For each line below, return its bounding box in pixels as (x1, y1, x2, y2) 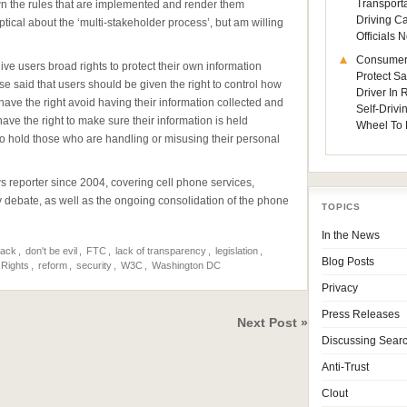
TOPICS (322, 202, 361, 212)
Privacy (322, 283, 359, 293)
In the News (322, 230, 381, 241)
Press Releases (322, 309, 401, 320)
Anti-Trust (322, 362, 370, 372)
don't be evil (25, 245, 77, 256)
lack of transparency (115, 245, 206, 256)
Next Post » (237, 315, 309, 330)
